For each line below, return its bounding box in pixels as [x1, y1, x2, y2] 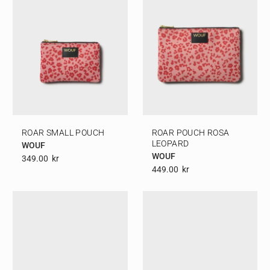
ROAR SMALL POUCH [22, 128, 105, 138]
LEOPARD [151, 139, 189, 149]
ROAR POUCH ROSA [151, 128, 230, 138]
